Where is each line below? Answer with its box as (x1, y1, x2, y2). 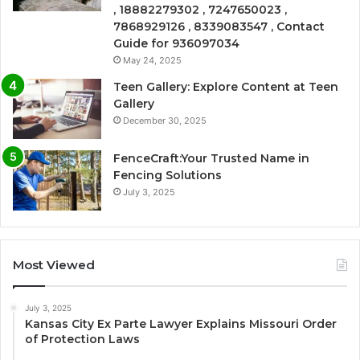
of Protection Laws (25, 331, 140, 346)
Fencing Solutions (113, 167, 222, 182)
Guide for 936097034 (113, 35, 239, 51)
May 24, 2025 (123, 54, 182, 66)
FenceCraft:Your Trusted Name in (113, 150, 309, 166)
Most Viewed (13, 256, 95, 272)
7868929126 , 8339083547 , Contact (113, 18, 325, 34)
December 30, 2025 (123, 114, 207, 126)
